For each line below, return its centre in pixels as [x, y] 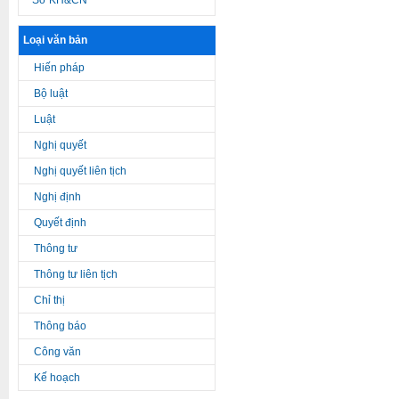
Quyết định [60, 223]
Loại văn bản [55, 40]
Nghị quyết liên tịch [80, 171]
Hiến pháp [59, 68]
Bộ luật [51, 94]
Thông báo [60, 326]
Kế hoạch [57, 378]
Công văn [57, 352]
